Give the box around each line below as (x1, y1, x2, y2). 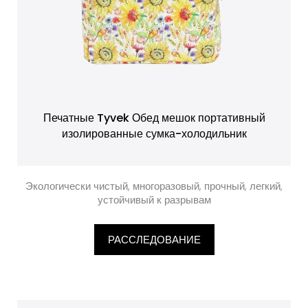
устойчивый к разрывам (97, 192, 211, 207)
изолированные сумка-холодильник (61, 126, 247, 142)
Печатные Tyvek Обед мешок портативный (43, 110, 265, 126)
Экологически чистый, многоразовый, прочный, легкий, (25, 179, 283, 193)
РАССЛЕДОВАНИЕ (107, 232, 201, 247)
